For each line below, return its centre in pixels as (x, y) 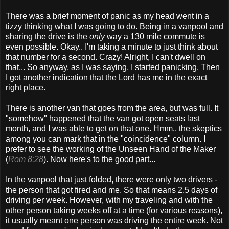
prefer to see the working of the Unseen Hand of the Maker (111, 149)
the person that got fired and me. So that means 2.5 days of (111, 190)
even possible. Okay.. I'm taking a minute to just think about (112, 47)
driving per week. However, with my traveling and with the (109, 200)
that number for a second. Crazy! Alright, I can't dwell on (106, 57)
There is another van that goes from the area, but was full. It (112, 108)
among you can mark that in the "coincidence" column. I (106, 139)
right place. (26, 87)
